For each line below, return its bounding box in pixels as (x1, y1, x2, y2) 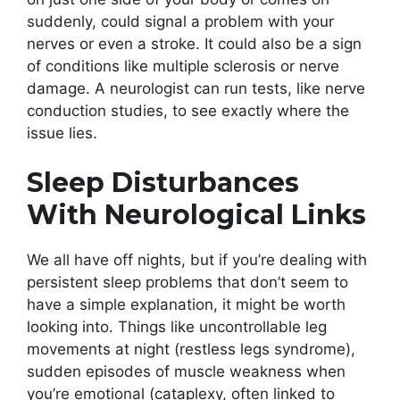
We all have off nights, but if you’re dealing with (27, 251, 367, 270)
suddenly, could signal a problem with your (27, 12, 334, 30)
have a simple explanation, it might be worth (27, 296, 346, 314)
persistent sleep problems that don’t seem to (27, 273, 348, 292)
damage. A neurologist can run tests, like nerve (27, 79, 365, 97)
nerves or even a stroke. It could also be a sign (27, 34, 362, 53)
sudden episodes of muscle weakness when (27, 362, 346, 381)
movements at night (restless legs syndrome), (27, 340, 355, 359)
